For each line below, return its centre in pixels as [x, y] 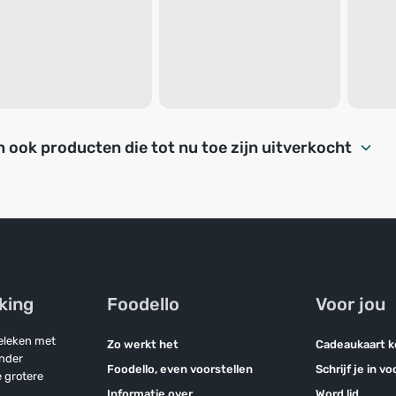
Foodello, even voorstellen [179, 369]
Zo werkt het [142, 344]
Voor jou [351, 304]
